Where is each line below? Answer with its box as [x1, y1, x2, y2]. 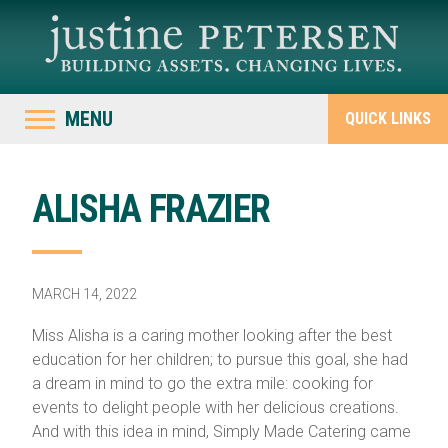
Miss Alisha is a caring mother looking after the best [31, 326, 392, 345]
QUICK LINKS [345, 109, 431, 128]
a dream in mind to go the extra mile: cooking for [31, 374, 373, 393]
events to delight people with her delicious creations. [31, 398, 399, 417]
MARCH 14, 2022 [31, 286, 137, 302]
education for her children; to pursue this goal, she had [31, 350, 408, 369]
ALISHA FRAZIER [31, 187, 270, 231]
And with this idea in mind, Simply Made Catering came [31, 422, 411, 441]
